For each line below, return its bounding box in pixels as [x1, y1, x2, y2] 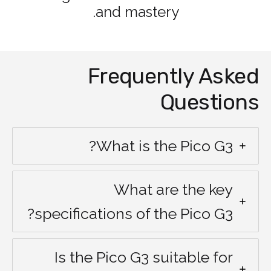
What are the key [114, 180, 233, 198]
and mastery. [95, 2, 179, 21]
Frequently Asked [87, 62, 259, 89]
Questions [160, 88, 259, 115]
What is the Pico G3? [96, 136, 233, 155]
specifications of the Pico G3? [34, 204, 233, 223]
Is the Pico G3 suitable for [54, 247, 233, 266]
